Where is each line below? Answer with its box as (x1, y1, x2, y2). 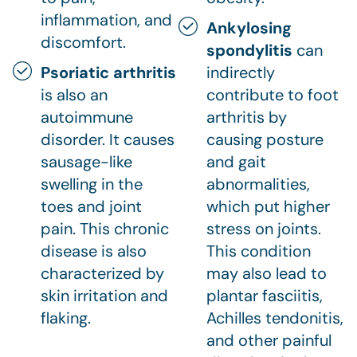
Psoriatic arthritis (41, 62, 176, 84)
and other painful (206, 330, 331, 351)
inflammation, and (41, 10, 172, 31)
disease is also (41, 241, 147, 262)
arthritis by (206, 107, 287, 128)
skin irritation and (41, 285, 168, 307)
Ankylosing (206, 18, 292, 39)
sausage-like (41, 151, 132, 173)
